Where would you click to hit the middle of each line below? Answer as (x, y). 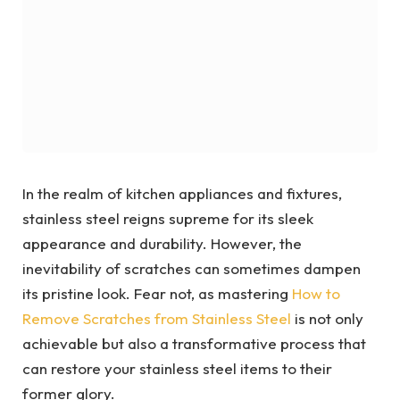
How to (316, 293)
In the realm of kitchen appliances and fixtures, (182, 193)
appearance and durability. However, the (162, 243)
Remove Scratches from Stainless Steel (157, 318)
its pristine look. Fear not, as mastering (157, 293)
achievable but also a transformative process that (194, 343)
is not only (327, 318)
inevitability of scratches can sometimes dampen (192, 268)
